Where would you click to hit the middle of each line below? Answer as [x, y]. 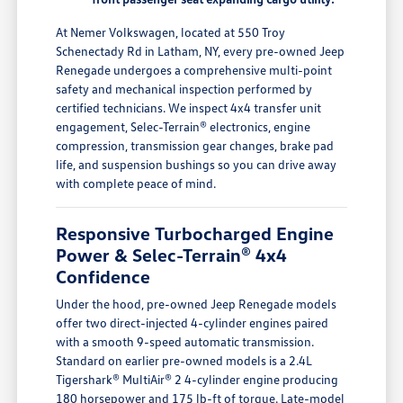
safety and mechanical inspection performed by [184, 89]
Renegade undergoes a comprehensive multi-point [194, 70]
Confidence [103, 277]
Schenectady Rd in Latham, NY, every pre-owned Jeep [201, 51]
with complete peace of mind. [136, 184]
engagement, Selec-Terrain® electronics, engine [184, 127]
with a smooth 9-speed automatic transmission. [185, 342]
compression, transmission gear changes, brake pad [195, 146]
